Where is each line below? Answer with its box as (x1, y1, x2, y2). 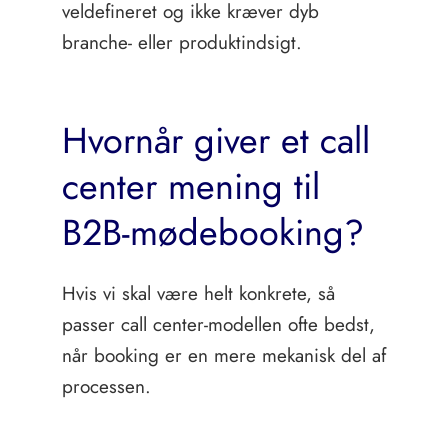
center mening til (61, 160, 320, 213)
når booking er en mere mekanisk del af (61, 342, 386, 369)
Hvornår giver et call (61, 114, 370, 167)
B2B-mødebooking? (61, 206, 364, 259)
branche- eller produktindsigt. (61, 29, 302, 56)
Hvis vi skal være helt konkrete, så (61, 280, 335, 307)
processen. (61, 373, 151, 400)
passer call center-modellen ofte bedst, (61, 311, 375, 338)
